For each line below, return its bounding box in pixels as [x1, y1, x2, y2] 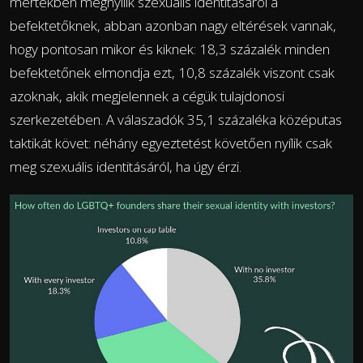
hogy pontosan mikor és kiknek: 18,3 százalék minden [10, 39, 330, 58]
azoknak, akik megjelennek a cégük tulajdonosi [10, 86, 284, 105]
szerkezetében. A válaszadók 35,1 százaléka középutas [10, 109, 342, 129]
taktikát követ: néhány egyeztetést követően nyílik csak [10, 133, 332, 152]
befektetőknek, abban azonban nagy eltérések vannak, [10, 15, 336, 35]
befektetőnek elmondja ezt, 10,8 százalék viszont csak [10, 62, 335, 82]
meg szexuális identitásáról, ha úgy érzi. [10, 156, 241, 176]
